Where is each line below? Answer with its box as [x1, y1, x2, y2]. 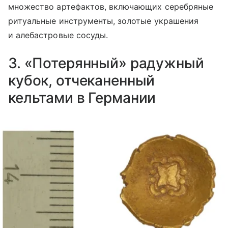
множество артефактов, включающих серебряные [8, 2, 214, 12]
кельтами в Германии [8, 89, 156, 107]
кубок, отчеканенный [8, 72, 155, 90]
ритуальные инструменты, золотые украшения [8, 16, 198, 26]
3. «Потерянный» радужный [8, 54, 204, 72]
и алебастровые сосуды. [8, 30, 108, 41]
